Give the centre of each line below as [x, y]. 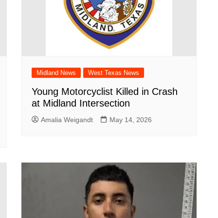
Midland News [56, 73]
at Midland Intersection [81, 103]
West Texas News [114, 73]
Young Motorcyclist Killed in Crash [105, 91]
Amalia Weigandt [67, 120]
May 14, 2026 [131, 120]
